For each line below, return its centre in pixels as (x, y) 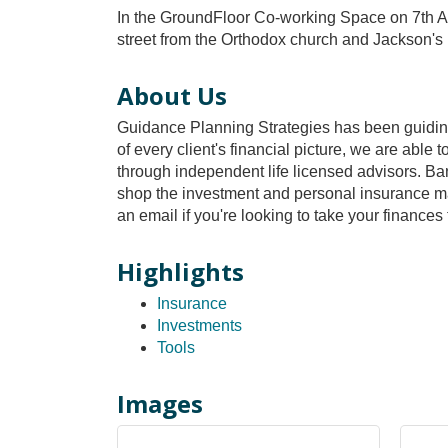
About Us (172, 95)
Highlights (180, 271)
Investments (199, 325)
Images (160, 403)
